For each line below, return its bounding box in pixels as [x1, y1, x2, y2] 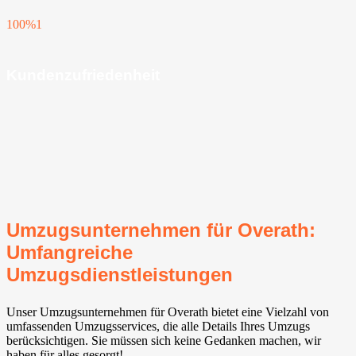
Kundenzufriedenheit [6, 66, 160, 83]
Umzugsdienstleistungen [6, 263, 233, 285]
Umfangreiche [6, 241, 133, 263]
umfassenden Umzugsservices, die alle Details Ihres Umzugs [6, 319, 310, 333]
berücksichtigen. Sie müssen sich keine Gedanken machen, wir [6, 333, 321, 347]
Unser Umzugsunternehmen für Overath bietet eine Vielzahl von [6, 304, 329, 319]
